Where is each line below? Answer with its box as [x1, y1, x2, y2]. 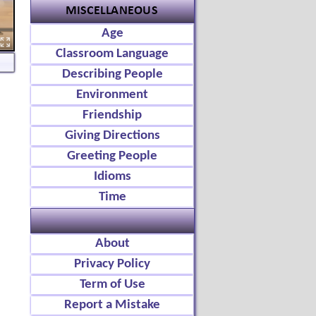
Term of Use [79, 278, 145, 291]
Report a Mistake [64, 298, 160, 312]
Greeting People [67, 150, 157, 163]
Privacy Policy [74, 257, 150, 271]
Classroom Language [56, 47, 169, 61]
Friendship [83, 109, 142, 122]
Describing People [61, 68, 163, 81]
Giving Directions [64, 129, 160, 142]
